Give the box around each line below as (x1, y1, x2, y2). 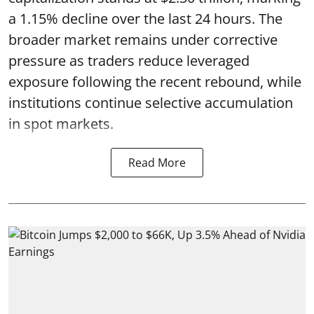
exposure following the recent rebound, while (8, 71, 301, 91)
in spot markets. (8, 114, 114, 133)
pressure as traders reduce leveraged (8, 50, 250, 70)
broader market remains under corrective (8, 29, 278, 49)
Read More (128, 154, 186, 170)
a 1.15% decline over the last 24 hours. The (8, 8, 282, 28)
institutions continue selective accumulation (8, 93, 293, 112)
